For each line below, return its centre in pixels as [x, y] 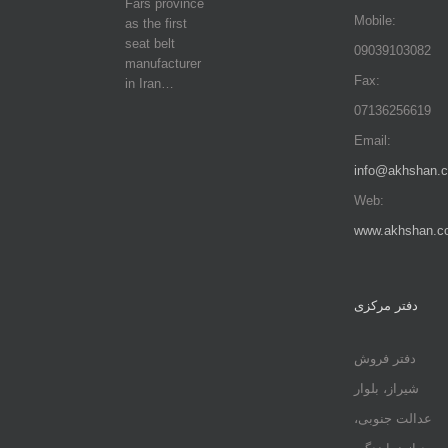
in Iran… [149, 83]
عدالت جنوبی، [392, 418]
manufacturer [162, 63]
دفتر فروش [384, 358]
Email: [372, 140]
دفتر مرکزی [385, 305]
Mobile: [374, 20]
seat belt [149, 43]
